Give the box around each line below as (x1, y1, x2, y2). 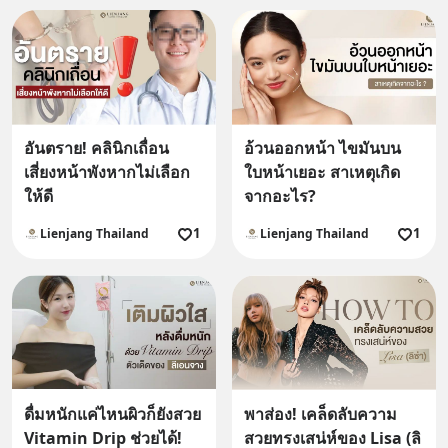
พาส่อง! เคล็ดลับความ (244, 403, 397, 425)
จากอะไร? (244, 185, 316, 208)
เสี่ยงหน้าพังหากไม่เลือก (24, 161, 190, 184)
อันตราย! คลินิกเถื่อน (24, 137, 169, 160)
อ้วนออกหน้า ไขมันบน (244, 137, 401, 160)
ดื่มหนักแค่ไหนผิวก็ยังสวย (24, 403, 201, 425)
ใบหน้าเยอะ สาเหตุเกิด (244, 161, 400, 184)
